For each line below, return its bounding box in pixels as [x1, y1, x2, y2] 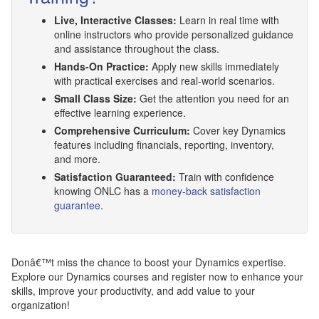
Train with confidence [176, 169, 274, 184]
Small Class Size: [54, 91, 137, 105]
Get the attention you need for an [137, 91, 289, 105]
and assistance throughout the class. [54, 41, 219, 56]
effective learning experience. [54, 105, 186, 120]
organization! [11, 298, 70, 312]
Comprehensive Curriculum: [54, 123, 190, 137]
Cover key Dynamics [190, 123, 286, 137]
